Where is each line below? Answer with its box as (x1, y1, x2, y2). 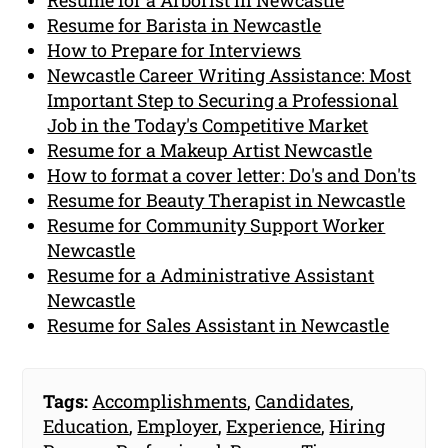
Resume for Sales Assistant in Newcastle (47, 313, 390, 338)
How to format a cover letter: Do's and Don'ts (47, 163, 417, 188)
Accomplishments (92, 389, 248, 414)
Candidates (255, 389, 351, 414)
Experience (226, 414, 322, 439)
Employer (137, 414, 219, 439)
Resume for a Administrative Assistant (47, 263, 375, 288)
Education (43, 414, 130, 439)
